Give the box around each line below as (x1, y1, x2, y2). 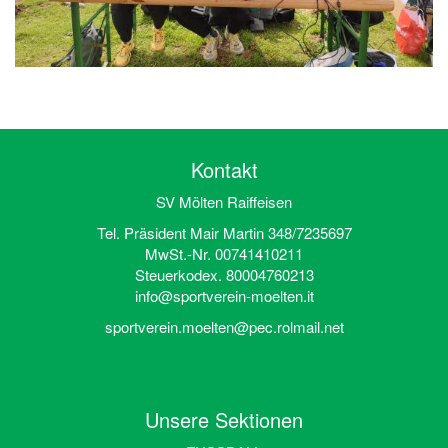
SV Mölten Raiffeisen (156, 191, 292, 213)
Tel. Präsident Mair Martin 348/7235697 (96, 222, 352, 244)
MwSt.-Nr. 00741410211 (145, 243, 303, 265)
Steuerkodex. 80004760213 (134, 264, 314, 286)
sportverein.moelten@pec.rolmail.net (104, 316, 344, 338)
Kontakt (190, 155, 258, 185)
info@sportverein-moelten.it (134, 285, 314, 307)
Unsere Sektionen (145, 405, 303, 435)
